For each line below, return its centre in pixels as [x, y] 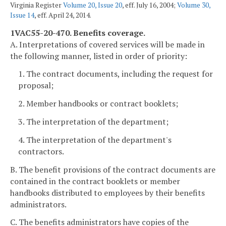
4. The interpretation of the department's [95, 139]
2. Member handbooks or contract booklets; [98, 104]
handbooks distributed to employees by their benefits [107, 192]
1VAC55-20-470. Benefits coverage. [78, 33]
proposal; [36, 86]
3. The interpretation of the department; [93, 122]
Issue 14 [22, 15]
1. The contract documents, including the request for [116, 74]
